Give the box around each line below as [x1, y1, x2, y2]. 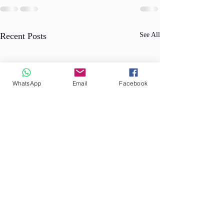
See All [139, 31, 160, 39]
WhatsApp [12, 79, 41, 87]
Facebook [119, 79, 147, 87]
